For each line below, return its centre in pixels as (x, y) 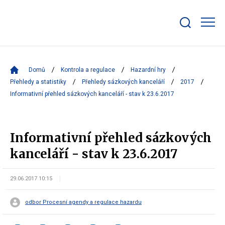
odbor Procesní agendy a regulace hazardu (83, 202)
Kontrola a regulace (88, 70)
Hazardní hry (148, 70)
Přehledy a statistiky (38, 82)
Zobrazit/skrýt (201, 31)
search (189, 39)
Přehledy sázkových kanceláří (123, 82)
